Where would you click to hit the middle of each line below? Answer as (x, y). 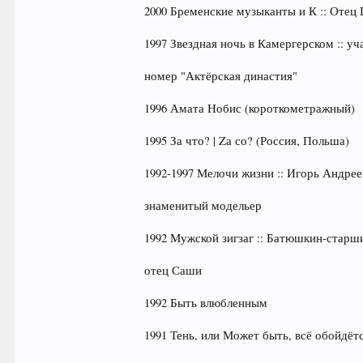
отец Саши (173, 270)
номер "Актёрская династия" (221, 76)
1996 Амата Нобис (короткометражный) (250, 108)
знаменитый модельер (203, 205)
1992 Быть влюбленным (206, 303)
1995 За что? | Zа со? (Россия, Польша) (247, 141)
